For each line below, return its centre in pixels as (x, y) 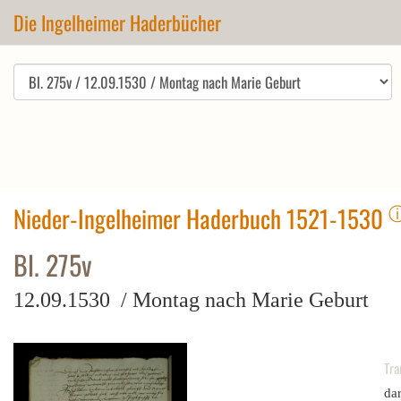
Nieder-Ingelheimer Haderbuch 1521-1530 (201, 218)
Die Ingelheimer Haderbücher (117, 22)
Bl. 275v (53, 264)
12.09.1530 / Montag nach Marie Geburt (191, 300)
